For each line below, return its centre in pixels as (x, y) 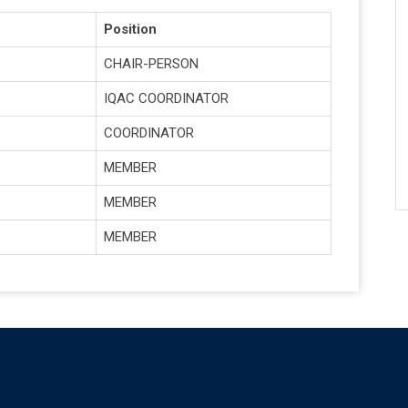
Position (130, 30)
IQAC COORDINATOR (166, 99)
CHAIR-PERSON (151, 64)
